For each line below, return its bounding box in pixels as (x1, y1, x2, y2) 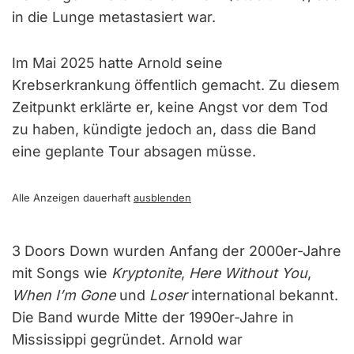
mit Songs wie (12, 264, 111, 281)
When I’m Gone (12, 286, 115, 303)
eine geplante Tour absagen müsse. (12, 142, 256, 160)
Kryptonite (111, 264, 181, 281)
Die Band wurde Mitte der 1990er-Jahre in (12, 308, 294, 326)
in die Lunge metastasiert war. (12, 8, 216, 25)
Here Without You (189, 264, 307, 281)
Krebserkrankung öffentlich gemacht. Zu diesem (12, 76, 340, 93)
